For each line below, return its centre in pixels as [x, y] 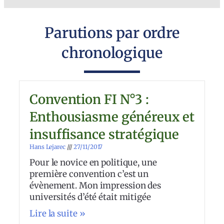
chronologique [112, 53]
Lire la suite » [57, 213]
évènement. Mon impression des [95, 185]
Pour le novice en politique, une [93, 162]
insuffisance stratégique [104, 134]
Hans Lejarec [48, 146]
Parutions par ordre [112, 33]
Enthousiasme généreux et [112, 117]
